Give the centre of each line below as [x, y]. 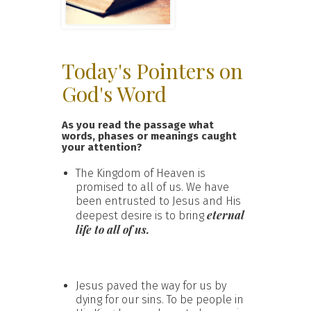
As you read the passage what [138, 125]
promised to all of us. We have [152, 187]
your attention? [102, 147]
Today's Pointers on [152, 70]
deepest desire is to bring [141, 215]
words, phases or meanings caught [149, 136]
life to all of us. [112, 229]
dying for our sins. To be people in [160, 299]
